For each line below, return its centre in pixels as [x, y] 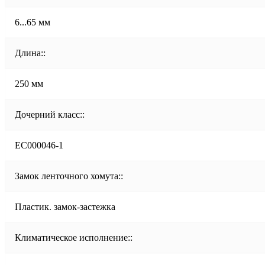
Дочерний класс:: [50, 114]
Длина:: [30, 53]
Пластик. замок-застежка [65, 206]
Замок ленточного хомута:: [69, 176]
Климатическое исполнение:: [74, 237]
